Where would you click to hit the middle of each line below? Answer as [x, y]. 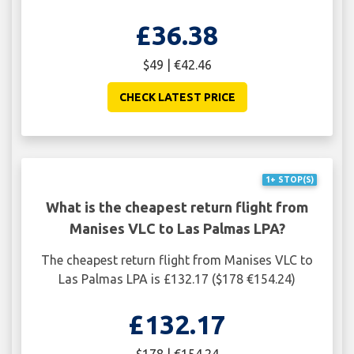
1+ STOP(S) [289, 180]
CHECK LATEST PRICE [177, 97]
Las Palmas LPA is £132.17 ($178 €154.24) [177, 279]
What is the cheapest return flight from [177, 207]
